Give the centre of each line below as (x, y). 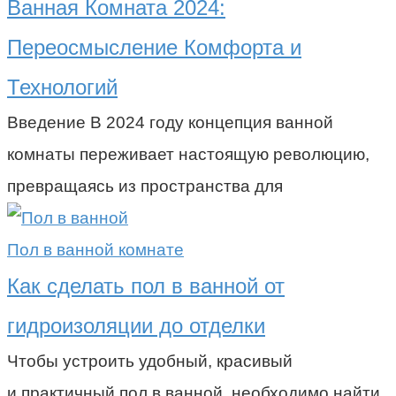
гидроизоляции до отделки (136, 325)
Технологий (62, 87)
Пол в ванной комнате (95, 249)
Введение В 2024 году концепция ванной (170, 122)
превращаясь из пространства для (145, 186)
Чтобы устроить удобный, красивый (150, 361)
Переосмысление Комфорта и (154, 47)
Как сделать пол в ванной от (146, 286)
